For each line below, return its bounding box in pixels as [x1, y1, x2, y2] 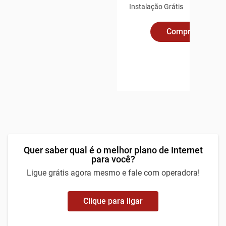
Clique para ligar [83, 196, 143, 206]
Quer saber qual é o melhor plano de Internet [23, 145, 203, 155]
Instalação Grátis [129, 3, 183, 11]
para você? [91, 154, 135, 164]
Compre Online [166, 27, 220, 36]
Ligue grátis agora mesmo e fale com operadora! [26, 168, 200, 178]
